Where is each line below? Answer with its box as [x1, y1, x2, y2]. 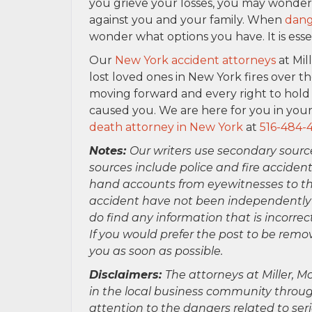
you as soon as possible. [89, 244, 226, 258]
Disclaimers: [89, 268, 165, 281]
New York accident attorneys [115, 54, 276, 67]
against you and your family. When [89, 13, 285, 26]
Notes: [89, 144, 130, 157]
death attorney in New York [89, 120, 243, 134]
